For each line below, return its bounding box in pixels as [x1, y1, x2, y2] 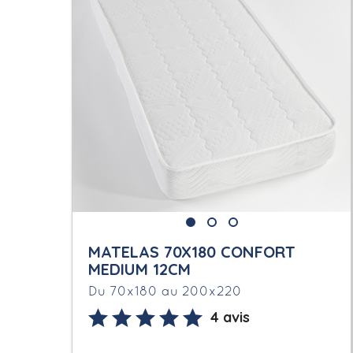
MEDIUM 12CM [88, 258, 191, 279]
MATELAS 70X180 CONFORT [88, 241, 296, 262]
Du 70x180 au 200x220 [88, 285, 243, 298]
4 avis [210, 307, 251, 326]
